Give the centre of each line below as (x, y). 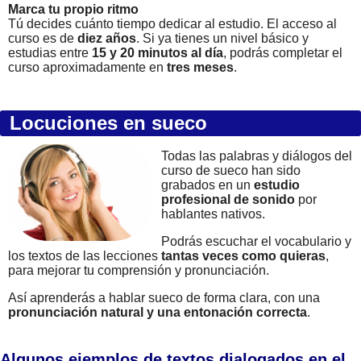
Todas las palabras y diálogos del (257, 156)
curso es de (43, 39)
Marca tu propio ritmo (73, 10)
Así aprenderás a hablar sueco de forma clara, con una (164, 298)
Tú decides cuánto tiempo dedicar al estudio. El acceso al (172, 24)
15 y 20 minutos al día (158, 53)
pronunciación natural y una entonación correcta (158, 313)
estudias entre (50, 53)
